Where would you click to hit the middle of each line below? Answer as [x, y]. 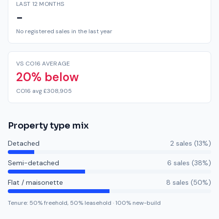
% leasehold [95, 203]
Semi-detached [33, 163]
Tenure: [19, 203]
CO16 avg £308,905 [44, 91]
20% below [47, 77]
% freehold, [53, 203]
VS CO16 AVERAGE [43, 64]
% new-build [143, 203]
